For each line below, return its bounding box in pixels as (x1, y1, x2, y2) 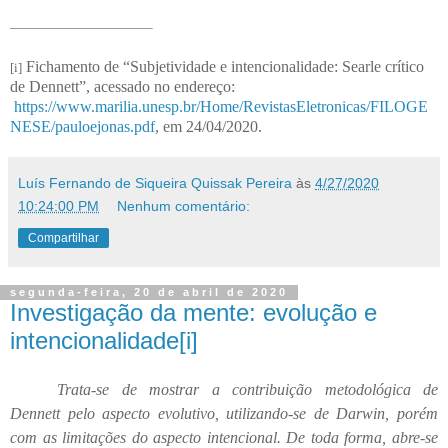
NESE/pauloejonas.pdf (10, 117, 155, 135)
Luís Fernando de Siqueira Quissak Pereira (18, 174, 292, 191)
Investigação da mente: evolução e (10, 298, 377, 326)
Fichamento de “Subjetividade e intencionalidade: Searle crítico (22, 57, 424, 75)
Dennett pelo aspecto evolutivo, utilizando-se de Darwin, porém (10, 405, 438, 423)
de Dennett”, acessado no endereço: (10, 77, 235, 95)
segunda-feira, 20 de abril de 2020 (10, 286, 288, 299)
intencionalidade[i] (10, 326, 198, 354)
